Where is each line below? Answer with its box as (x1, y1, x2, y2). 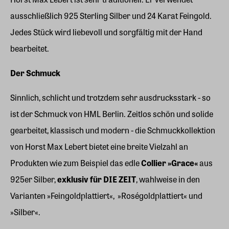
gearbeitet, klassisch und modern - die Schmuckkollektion (10, 124, 215, 136)
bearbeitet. (10, 42, 49, 54)
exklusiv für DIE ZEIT (57, 173, 136, 185)
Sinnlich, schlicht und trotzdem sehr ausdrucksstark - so (10, 91, 211, 103)
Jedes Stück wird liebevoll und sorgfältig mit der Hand (10, 26, 202, 38)
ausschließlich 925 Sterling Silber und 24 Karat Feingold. (10, 10, 212, 21)
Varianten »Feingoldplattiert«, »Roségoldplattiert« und (10, 190, 202, 201)
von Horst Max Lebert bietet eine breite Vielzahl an (10, 141, 188, 152)
